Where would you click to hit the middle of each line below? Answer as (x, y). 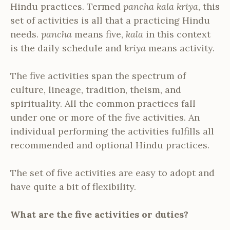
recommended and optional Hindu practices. (110, 145)
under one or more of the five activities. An (105, 118)
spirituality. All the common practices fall (103, 104)
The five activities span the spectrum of (98, 76)
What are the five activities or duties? (99, 215)
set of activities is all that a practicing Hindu (110, 21)
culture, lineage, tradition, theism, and (96, 90)
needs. (26, 34)
